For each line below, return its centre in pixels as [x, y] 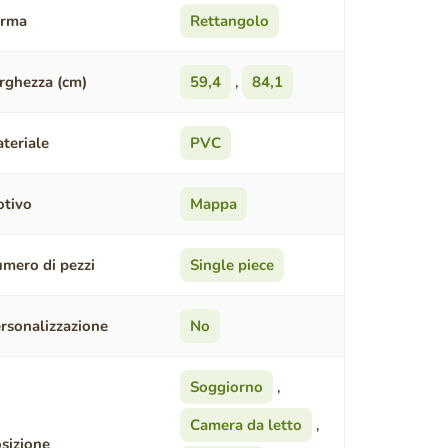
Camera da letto [245, 425]
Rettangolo [229, 21]
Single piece [231, 265]
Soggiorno [226, 387]
